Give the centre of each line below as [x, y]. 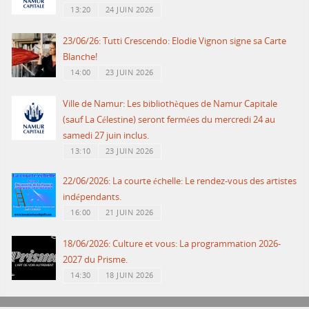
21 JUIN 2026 [129, 212]
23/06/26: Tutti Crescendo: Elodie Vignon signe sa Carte [175, 41]
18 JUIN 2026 [129, 275]
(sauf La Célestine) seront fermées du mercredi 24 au [169, 119]
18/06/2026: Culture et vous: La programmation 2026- [172, 243]
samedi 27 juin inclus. [106, 135]
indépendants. [92, 197]
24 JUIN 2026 [129, 9]
